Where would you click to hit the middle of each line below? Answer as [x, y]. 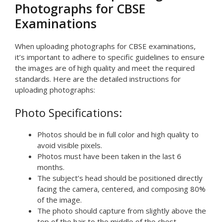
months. [51, 167]
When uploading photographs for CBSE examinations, [105, 46]
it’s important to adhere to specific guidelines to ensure [110, 57]
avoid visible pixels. [70, 145]
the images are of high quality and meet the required [105, 68]
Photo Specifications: [68, 113]
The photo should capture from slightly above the [122, 211]
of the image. [59, 200]
